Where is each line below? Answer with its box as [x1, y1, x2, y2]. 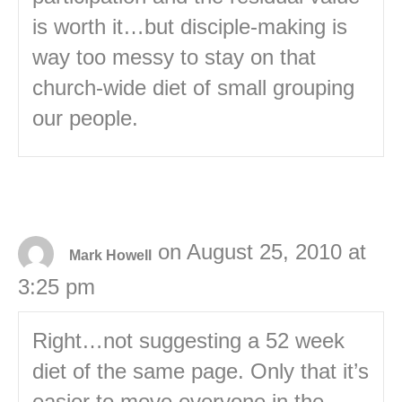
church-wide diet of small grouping [32, 75, 354, 100]
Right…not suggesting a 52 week [32, 328, 345, 354]
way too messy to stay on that [32, 45, 316, 70]
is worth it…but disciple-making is [32, 14, 347, 39]
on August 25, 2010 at [158, 240, 366, 265]
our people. [32, 106, 138, 131]
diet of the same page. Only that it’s [32, 359, 369, 384]
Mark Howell [69, 247, 152, 263]
